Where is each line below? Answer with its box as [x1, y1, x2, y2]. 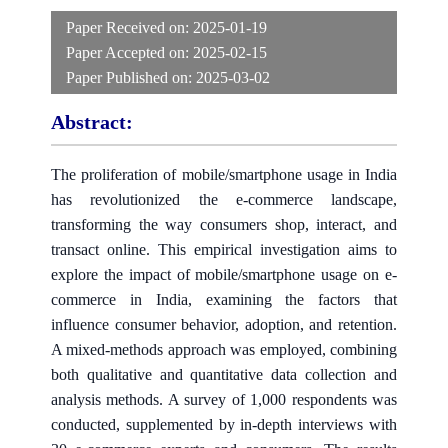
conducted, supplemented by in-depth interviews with [51, 415, 397, 433]
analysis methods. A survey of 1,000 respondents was [51, 390, 397, 408]
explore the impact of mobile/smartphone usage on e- [51, 265, 397, 283]
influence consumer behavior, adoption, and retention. [51, 315, 397, 333]
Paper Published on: [66, 68, 196, 86]
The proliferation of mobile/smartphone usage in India [51, 165, 397, 183]
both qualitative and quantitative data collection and [51, 365, 397, 383]
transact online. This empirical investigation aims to [51, 240, 397, 258]
